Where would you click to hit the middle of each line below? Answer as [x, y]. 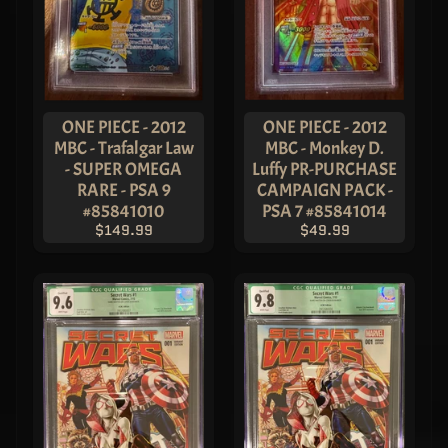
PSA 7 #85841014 [324, 210]
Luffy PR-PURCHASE [324, 168]
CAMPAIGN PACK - [324, 189]
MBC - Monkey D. [324, 147]
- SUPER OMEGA [123, 168]
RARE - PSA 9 [123, 189]
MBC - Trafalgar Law [123, 147]
